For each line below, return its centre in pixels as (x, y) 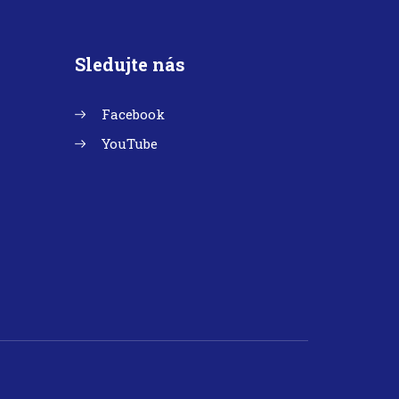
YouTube (129, 143)
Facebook (133, 114)
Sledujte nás (130, 64)
